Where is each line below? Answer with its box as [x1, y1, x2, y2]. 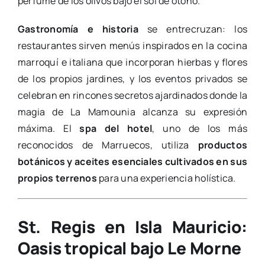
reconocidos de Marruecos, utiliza [17, 138, 198, 151]
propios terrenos [17, 171, 97, 185]
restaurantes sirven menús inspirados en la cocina [17, 38, 248, 52]
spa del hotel [79, 121, 153, 135]
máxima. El [17, 121, 80, 135]
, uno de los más [152, 121, 248, 135]
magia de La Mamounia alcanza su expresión [17, 105, 248, 118]
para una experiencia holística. [96, 171, 236, 185]
